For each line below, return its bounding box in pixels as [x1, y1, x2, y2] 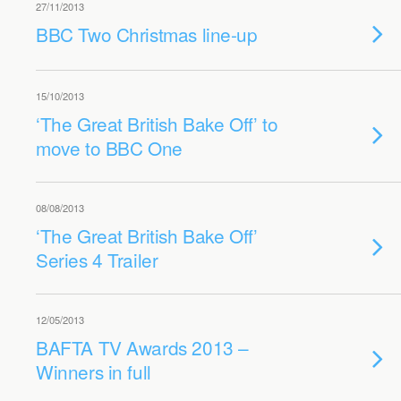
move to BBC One [36, 134, 183, 161]
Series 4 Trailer [36, 246, 158, 273]
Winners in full [36, 358, 151, 385]
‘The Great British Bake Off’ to [36, 110, 278, 137]
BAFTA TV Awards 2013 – [36, 334, 249, 361]
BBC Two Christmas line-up [36, 21, 258, 47]
